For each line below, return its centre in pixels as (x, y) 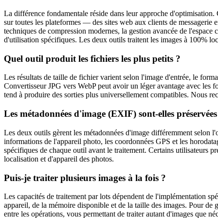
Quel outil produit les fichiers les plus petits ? (92, 58)
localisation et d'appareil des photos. (59, 159)
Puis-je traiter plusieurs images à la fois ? (85, 178)
